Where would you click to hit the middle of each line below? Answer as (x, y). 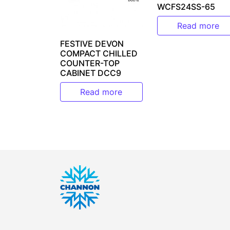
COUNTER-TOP (90, 63)
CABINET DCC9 (91, 73)
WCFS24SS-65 (186, 6)
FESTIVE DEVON (92, 44)
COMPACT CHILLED (99, 54)
